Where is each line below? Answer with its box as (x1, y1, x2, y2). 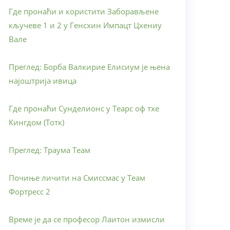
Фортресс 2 (9, 186, 50, 197)
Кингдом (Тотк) (9, 117, 64, 127)
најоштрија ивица (9, 75, 76, 86)
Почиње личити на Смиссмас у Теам (9, 172, 145, 183)
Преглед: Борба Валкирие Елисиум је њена (9, 62, 170, 72)
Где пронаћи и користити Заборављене (9, 6, 159, 16)
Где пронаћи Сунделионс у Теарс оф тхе (9, 103, 159, 113)
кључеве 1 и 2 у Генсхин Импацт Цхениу (9, 20, 162, 30)
